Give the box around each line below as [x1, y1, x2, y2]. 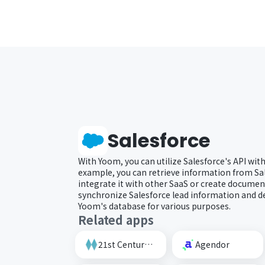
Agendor [195, 238, 230, 250]
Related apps [78, 211, 154, 228]
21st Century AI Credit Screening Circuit [144, 238, 153, 250]
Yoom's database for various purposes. [78, 199, 231, 212]
